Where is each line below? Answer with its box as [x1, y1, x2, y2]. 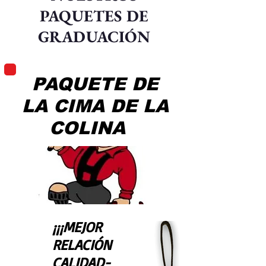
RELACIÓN [52, 236, 112, 254]
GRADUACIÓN [37, 26, 150, 47]
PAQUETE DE [31, 74, 159, 94]
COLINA [49, 118, 125, 138]
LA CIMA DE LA [21, 96, 169, 116]
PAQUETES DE [39, 5, 148, 26]
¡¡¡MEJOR [52, 218, 102, 236]
